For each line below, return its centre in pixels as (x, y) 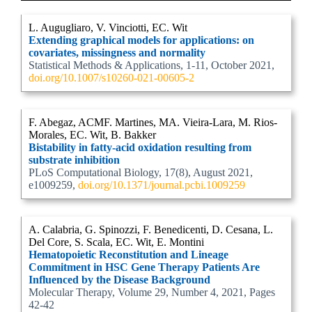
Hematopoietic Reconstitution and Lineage (128, 255)
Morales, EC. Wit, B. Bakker (92, 135)
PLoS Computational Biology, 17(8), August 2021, (141, 172)
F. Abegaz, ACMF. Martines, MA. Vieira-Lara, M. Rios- (153, 122)
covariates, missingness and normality (117, 53)
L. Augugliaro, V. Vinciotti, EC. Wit (108, 28)
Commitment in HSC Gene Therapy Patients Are (144, 267)
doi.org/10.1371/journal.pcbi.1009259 (162, 185)
